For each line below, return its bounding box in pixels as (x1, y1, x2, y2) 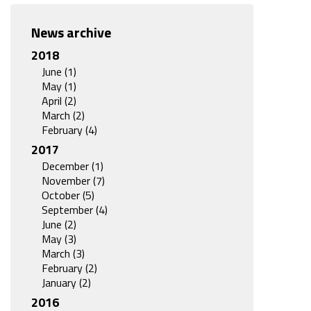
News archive (31, 22, 111, 44)
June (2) (42, 216, 76, 233)
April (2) (42, 92, 76, 110)
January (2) (42, 274, 91, 292)
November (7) (42, 172, 105, 190)
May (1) (42, 78, 76, 95)
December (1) (42, 158, 103, 175)
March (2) (42, 107, 85, 124)
